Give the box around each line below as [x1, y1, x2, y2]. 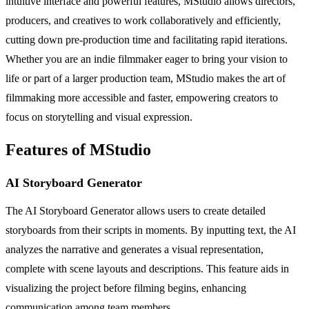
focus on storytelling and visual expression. [6, 110, 192, 123]
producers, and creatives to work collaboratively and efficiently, [6, 14, 281, 26]
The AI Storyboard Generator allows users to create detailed [6, 204, 266, 217]
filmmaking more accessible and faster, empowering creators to [6, 91, 278, 103]
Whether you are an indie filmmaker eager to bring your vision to [6, 52, 288, 65]
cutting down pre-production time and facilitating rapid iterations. [6, 33, 288, 46]
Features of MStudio [6, 140, 151, 159]
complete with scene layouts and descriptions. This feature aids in [6, 262, 289, 275]
